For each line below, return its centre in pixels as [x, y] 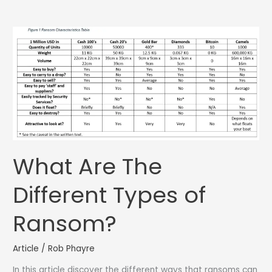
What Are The [88, 167]
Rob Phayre [72, 248]
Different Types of [110, 195]
